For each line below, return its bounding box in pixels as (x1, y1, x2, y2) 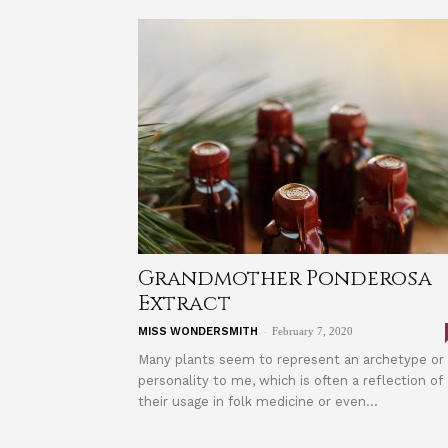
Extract (138, 290, 231, 318)
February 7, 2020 (272, 325, 353, 337)
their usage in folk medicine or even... (138, 394, 378, 409)
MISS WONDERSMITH (138, 325, 258, 338)
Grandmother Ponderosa (138, 265, 432, 293)
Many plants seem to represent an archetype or (138, 352, 444, 367)
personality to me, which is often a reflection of (138, 373, 442, 388)
